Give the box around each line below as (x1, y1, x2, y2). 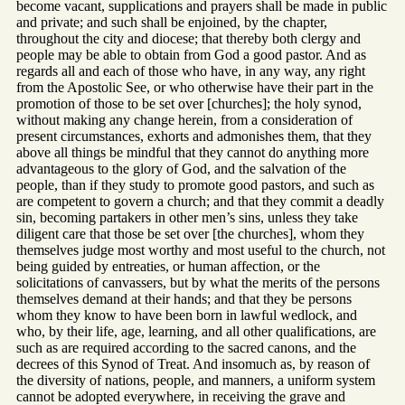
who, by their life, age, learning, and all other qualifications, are (16, 324, 376, 340)
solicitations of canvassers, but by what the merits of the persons (16, 275, 380, 291)
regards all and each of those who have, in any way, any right (16, 63, 365, 80)
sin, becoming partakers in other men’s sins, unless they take (16, 210, 358, 226)
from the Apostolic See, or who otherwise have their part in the (16, 80, 373, 96)
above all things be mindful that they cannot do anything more (16, 145, 369, 161)
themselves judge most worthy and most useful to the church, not (16, 242, 385, 259)
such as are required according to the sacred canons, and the (16, 340, 356, 356)
